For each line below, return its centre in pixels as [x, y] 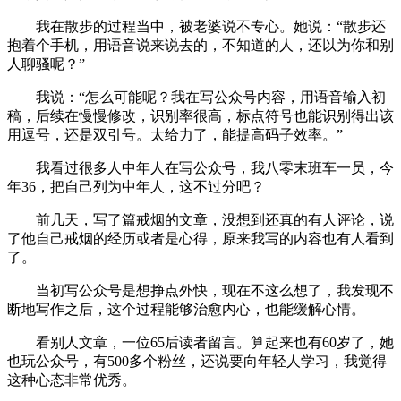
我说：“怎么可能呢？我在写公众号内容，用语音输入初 [211, 97]
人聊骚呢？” [46, 64]
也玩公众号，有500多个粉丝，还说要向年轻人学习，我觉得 [197, 361]
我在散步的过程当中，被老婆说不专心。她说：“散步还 [211, 26]
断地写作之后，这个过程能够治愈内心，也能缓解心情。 [186, 309]
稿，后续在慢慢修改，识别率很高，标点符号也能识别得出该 [200, 115]
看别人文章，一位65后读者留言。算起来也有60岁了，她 [215, 342]
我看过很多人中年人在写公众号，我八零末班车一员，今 [215, 167]
